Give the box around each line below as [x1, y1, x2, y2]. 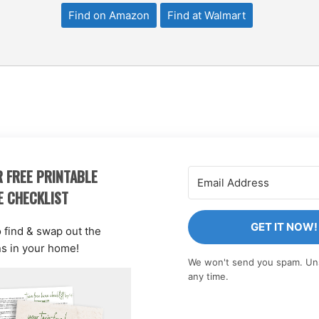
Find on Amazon [68, 9, 150, 23]
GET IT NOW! [251, 219, 318, 234]
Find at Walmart [167, 9, 246, 23]
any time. [188, 270, 229, 282]
